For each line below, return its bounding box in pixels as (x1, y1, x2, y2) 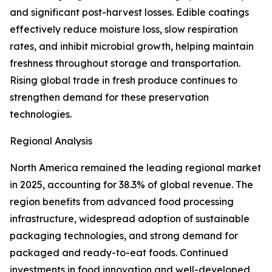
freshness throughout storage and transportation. (10, 57, 240, 70)
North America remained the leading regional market (10, 161, 261, 174)
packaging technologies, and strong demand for (10, 229, 238, 242)
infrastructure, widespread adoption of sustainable (10, 212, 250, 225)
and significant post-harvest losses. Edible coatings (10, 6, 249, 19)
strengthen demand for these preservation (10, 91, 209, 104)
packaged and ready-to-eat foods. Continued (10, 246, 228, 259)
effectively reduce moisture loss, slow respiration (10, 23, 238, 36)
